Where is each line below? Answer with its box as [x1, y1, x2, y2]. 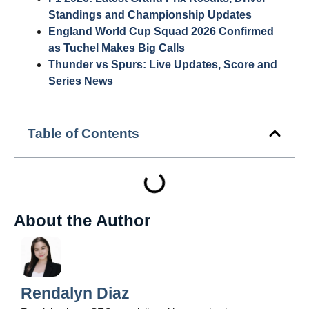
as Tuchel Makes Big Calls [48, 41, 185, 54]
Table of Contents [28, 126, 139, 141]
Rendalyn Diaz [21, 283, 130, 302]
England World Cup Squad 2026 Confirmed [48, 25, 274, 37]
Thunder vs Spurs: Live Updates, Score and [48, 58, 277, 70]
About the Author [14, 210, 150, 230]
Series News [48, 74, 113, 87]
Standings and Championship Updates [48, 8, 252, 21]
